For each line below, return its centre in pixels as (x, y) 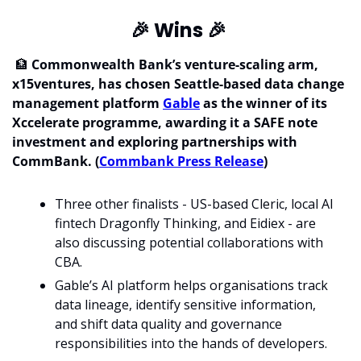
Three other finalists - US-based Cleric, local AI (194, 204)
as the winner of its (263, 104)
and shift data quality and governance (168, 324)
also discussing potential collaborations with (189, 243)
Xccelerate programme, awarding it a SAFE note (165, 123)
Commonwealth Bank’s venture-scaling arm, (173, 65)
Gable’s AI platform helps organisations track (191, 286)
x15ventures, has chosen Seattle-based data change (178, 84)
